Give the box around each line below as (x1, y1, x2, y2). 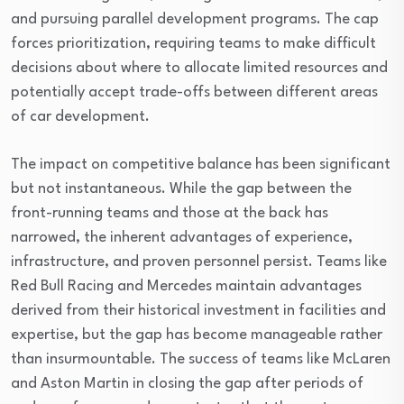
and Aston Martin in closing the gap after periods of (11, 376, 363, 391)
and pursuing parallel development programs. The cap (11, 12, 379, 27)
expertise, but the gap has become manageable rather (11, 327, 382, 343)
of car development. (11, 109, 150, 124)
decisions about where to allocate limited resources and (11, 60, 388, 76)
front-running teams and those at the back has (11, 206, 328, 221)
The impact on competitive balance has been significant (11, 157, 390, 172)
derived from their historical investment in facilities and (11, 303, 386, 318)
